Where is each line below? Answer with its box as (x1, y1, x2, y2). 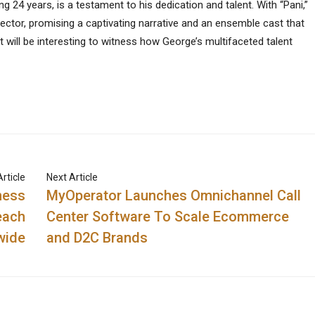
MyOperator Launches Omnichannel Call (46, 187, 302, 204)
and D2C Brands (46, 229, 148, 246)
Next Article (46, 172, 98, 183)
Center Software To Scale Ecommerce (46, 208, 290, 225)
